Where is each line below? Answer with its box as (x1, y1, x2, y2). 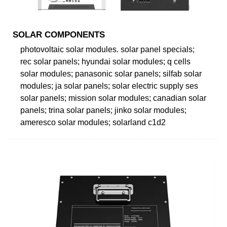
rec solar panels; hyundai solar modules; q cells (20, 57, 191, 66)
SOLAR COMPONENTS (13, 29, 105, 40)
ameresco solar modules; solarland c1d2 (20, 118, 166, 127)
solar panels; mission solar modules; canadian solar (20, 93, 206, 102)
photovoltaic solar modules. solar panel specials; (20, 45, 195, 54)
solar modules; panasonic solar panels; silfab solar (20, 69, 202, 78)
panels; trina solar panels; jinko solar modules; (20, 105, 186, 115)
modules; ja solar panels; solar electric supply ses (20, 81, 198, 90)
